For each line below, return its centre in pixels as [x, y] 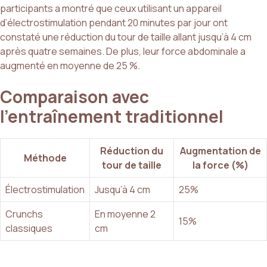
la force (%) [220, 165]
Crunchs [24, 214]
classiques [29, 229]
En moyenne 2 [125, 214]
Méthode [45, 158]
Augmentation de [220, 151]
